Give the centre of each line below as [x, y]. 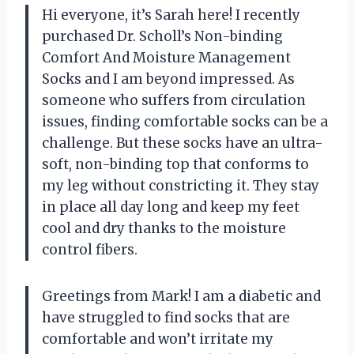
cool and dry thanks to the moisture [164, 228]
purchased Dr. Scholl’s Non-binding [162, 36]
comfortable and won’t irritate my [158, 339]
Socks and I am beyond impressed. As [168, 79]
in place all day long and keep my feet [171, 207]
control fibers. [90, 249]
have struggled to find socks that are [166, 317]
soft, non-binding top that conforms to [175, 164]
